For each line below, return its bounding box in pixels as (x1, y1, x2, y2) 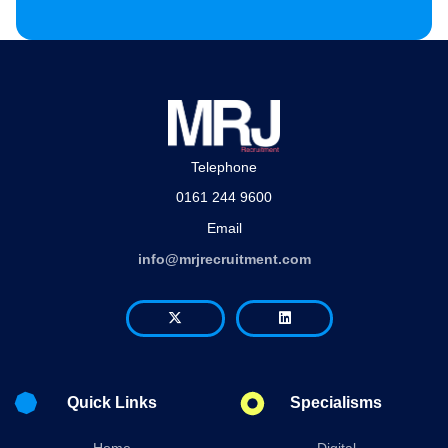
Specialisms (290, 394, 382, 412)
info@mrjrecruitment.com (137, 250, 311, 267)
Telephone (191, 158, 257, 175)
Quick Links (67, 394, 157, 412)
